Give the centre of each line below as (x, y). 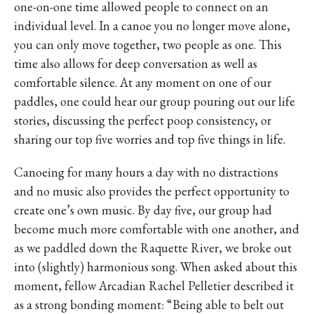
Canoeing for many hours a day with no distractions (146, 172)
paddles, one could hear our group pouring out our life (155, 101)
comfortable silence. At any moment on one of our (143, 82)
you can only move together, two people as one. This (148, 45)
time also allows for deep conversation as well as (136, 63)
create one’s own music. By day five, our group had (143, 210)
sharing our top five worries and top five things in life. (150, 139)
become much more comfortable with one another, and (157, 229)
